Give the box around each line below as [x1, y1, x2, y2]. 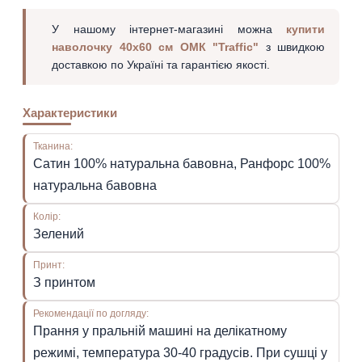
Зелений [33, 226, 84, 241]
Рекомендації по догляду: [39, 307, 149, 318]
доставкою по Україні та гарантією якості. [52, 57, 270, 71]
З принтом [33, 275, 95, 289]
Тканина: [38, 140, 73, 151]
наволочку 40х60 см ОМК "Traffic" [52, 40, 259, 53]
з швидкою [259, 40, 325, 53]
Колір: [39, 210, 61, 221]
